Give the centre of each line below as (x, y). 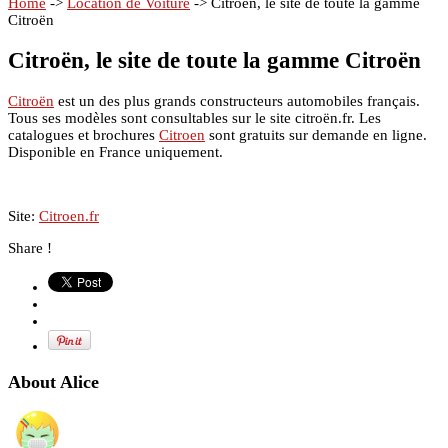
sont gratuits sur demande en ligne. (316, 134)
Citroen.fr (69, 215)
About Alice (53, 382)
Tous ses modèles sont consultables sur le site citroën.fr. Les (194, 117)
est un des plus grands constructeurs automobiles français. (237, 100)
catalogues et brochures (83, 134)
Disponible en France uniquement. (115, 151)
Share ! (30, 247)
